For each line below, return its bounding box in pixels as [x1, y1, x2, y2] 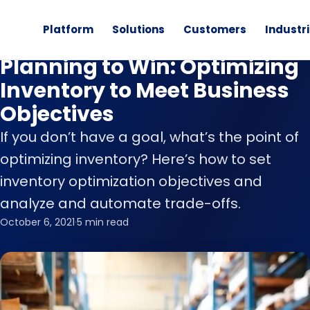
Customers [183, 22, 246, 37]
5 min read [77, 215, 129, 229]
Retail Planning [12, 35, 88, 48]
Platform [42, 22, 93, 37]
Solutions [111, 22, 165, 37]
